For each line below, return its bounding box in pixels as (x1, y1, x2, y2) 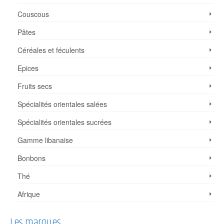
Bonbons (17, 152, 45, 163)
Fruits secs (17, 80, 52, 91)
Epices (17, 62, 38, 73)
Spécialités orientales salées (17, 98, 107, 109)
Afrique (17, 188, 40, 199)
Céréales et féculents (17, 44, 84, 55)
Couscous (17, 8, 49, 19)
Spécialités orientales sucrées (17, 116, 111, 127)
